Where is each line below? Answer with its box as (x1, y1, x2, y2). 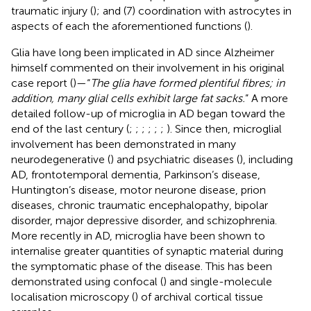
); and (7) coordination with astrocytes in (93, 3, 292, 17)
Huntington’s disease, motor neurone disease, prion (11, 183, 266, 196)
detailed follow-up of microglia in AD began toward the (11, 106, 285, 120)
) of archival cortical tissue (135, 289, 263, 303)
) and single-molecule (163, 274, 272, 288)
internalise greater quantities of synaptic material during (11, 244, 283, 258)
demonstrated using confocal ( (11, 274, 163, 288)
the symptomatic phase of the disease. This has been (11, 259, 272, 273)
